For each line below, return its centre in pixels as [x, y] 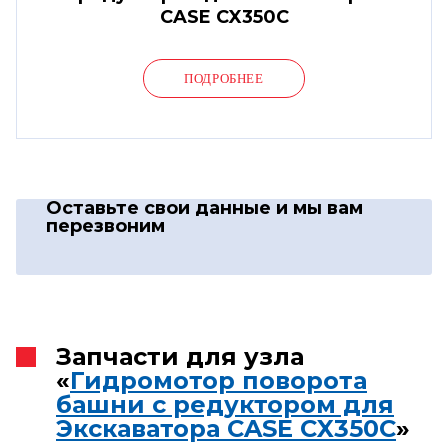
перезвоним [105, 225]
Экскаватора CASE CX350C [226, 428]
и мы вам [319, 207]
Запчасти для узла [180, 356]
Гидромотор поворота [218, 380]
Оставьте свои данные [161, 207]
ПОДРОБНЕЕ [224, 78]
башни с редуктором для [225, 404]
